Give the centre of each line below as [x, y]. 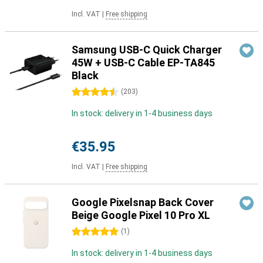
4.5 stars [88, 92]
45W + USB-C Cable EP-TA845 [143, 63]
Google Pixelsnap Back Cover [143, 202]
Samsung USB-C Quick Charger [147, 50]
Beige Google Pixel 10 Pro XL [141, 215]
